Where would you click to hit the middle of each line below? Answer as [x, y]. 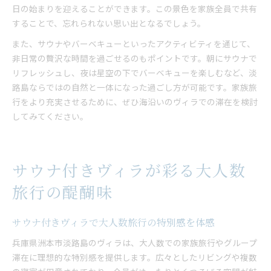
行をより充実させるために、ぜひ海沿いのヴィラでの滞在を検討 [135, 102]
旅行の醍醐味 [63, 192]
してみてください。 [50, 116]
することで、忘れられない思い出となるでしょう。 [109, 23]
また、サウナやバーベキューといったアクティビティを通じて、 [134, 44]
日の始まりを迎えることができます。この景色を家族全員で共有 [135, 8]
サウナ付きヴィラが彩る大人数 [129, 170]
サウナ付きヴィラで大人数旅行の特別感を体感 [113, 222]
